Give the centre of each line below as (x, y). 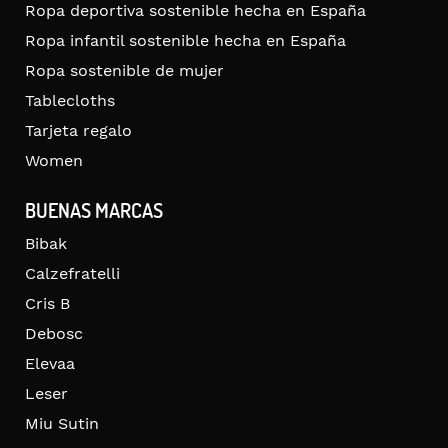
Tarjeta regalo (78, 130)
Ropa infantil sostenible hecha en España (185, 40)
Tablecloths (70, 100)
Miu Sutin (62, 423)
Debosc (54, 333)
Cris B (47, 303)
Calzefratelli (72, 273)
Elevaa (50, 363)
